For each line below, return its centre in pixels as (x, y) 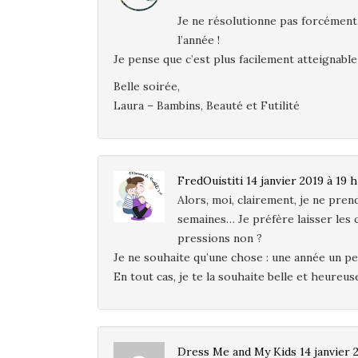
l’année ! (199, 40)
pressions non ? (220, 238)
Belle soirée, (147, 86)
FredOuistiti (210, 180)
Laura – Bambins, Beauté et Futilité (207, 105)
